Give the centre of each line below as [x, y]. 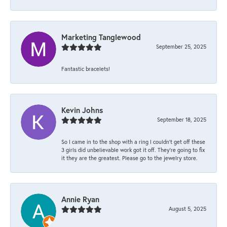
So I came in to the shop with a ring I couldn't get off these [133, 141]
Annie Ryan [80, 199]
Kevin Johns [82, 110]
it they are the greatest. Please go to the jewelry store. [129, 158]
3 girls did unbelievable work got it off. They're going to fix [133, 149]
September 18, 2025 [182, 119]
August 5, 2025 [187, 208]
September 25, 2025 [181, 46]
